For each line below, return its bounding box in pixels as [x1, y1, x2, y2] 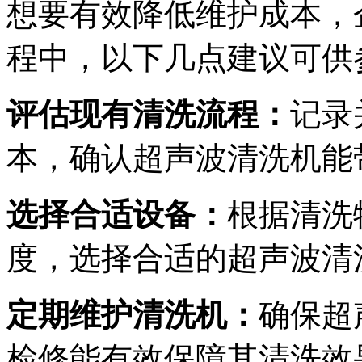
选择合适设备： [6, 196, 227, 232]
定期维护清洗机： [6, 297, 259, 332]
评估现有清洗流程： [6, 96, 290, 132]
